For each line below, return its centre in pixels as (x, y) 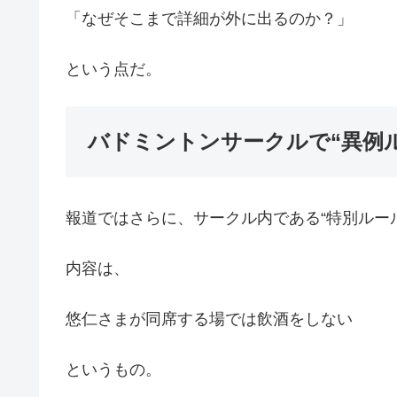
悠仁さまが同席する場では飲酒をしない (209, 319)
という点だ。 (113, 70)
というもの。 (113, 370)
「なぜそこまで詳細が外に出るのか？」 (209, 19)
